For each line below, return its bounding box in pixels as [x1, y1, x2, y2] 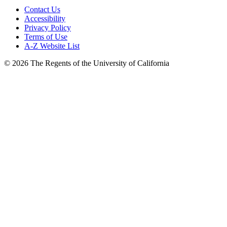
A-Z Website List [24, 41, 80, 50]
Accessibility [24, 14, 65, 23]
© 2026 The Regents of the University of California [4, 58, 169, 67]
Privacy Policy [24, 23, 71, 32]
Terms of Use [24, 32, 67, 41]
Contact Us [24, 5, 60, 14]
